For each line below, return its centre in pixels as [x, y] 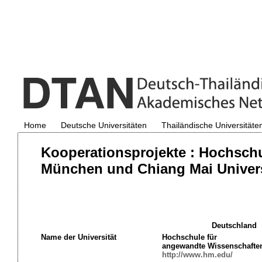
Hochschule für [189, 237]
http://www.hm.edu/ [197, 255]
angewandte [185, 246]
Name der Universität [78, 237]
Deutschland [234, 225]
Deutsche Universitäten [104, 125]
